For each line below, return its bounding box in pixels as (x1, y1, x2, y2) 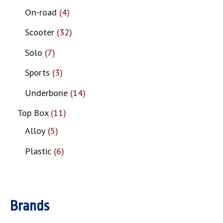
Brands (10, 198, 49, 215)
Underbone (25, 86, 68, 99)
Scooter (25, 26, 54, 38)
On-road (25, 5, 57, 18)
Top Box (17, 107, 48, 119)
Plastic (25, 144, 51, 157)
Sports (25, 66, 50, 79)
